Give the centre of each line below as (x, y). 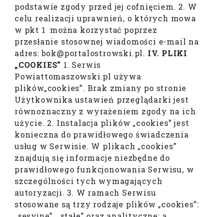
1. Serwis (81, 65)
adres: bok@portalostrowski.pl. (81, 53)
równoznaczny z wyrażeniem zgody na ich (105, 111)
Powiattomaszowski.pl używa (78, 77)
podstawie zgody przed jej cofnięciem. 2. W (106, 7)
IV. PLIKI (168, 53)
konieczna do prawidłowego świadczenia (102, 135)
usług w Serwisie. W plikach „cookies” (96, 146)
